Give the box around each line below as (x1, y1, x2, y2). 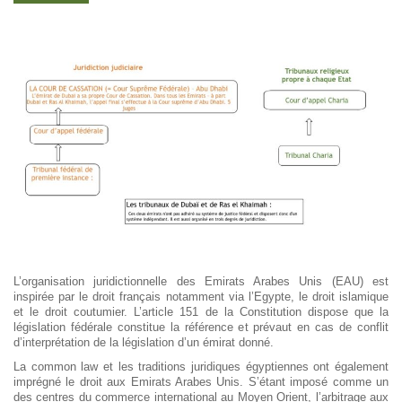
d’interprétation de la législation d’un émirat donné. (13, 336, 274, 349)
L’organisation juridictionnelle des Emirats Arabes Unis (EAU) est (13, 275, 389, 288)
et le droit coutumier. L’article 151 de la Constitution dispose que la (13, 305, 389, 319)
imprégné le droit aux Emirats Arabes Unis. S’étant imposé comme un (13, 375, 389, 389)
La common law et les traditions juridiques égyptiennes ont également (13, 360, 389, 373)
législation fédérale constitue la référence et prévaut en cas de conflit (13, 320, 389, 334)
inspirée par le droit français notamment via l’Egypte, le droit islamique (13, 290, 389, 303)
